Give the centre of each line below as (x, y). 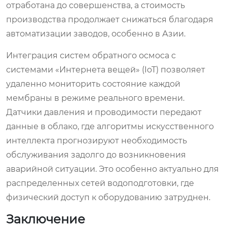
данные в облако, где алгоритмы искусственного (110, 126)
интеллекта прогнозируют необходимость (97, 140)
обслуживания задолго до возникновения (96, 155)
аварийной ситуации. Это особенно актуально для (112, 169)
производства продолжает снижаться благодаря (110, 19)
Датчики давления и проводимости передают (104, 112)
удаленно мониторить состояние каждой (93, 84)
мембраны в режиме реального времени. (95, 98)
